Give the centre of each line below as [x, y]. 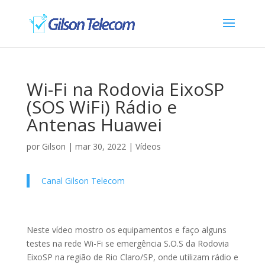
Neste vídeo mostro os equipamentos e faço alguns [126, 230]
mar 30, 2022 [100, 146]
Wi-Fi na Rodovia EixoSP [125, 89]
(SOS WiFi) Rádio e [101, 107]
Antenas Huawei [94, 125]
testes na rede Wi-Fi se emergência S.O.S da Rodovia [127, 243]
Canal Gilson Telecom [83, 181]
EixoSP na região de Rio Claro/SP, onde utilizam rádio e [132, 257]
